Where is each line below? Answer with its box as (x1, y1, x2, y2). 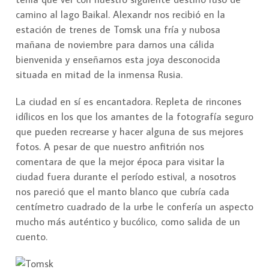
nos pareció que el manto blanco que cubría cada (16, 185, 229, 199)
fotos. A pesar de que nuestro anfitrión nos (16, 140, 204, 154)
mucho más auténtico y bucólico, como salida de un (16, 215, 240, 229)
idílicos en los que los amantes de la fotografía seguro (16, 110, 253, 124)
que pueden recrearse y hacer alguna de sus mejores (16, 125, 243, 139)
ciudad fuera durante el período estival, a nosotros (16, 170, 236, 184)
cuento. (16, 230, 47, 244)
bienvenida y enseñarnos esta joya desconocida (16, 53, 220, 67)
